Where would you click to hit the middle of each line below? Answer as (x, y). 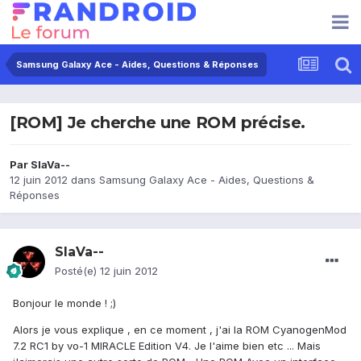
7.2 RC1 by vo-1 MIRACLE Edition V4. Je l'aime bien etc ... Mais (167, 346)
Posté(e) (77, 271)
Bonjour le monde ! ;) (64, 303)
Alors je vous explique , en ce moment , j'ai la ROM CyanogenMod (180, 330)
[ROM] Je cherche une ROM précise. (158, 123)
